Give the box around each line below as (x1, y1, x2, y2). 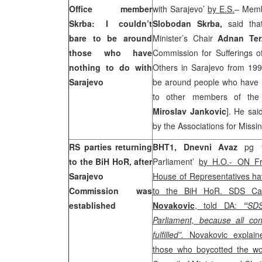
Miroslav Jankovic (153, 105, 226, 117)
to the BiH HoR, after (69, 156, 152, 167)
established (69, 199, 116, 211)
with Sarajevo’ (153, 3, 208, 15)
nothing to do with (69, 61, 152, 73)
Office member (69, 3, 152, 15)
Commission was (69, 185, 152, 196)
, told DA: (195, 199, 237, 211)
